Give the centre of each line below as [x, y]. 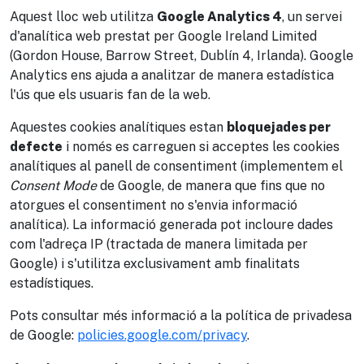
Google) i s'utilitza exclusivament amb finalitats [155, 264]
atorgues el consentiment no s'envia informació [154, 205]
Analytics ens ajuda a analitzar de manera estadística [172, 75]
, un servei [312, 17]
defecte [36, 147]
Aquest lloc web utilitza [83, 17]
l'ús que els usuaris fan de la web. [110, 95]
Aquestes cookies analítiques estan [118, 127]
